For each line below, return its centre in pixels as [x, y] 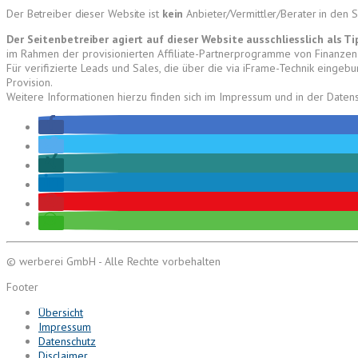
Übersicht [61, 312]
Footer [22, 286]
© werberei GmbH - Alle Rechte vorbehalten [113, 261]
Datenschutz [67, 341]
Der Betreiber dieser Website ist [84, 13]
